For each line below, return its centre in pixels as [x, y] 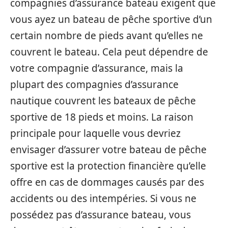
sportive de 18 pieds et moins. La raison [102, 117]
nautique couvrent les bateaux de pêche [103, 101]
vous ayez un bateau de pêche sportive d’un [111, 19]
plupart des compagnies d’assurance [94, 84]
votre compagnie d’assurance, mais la [97, 68]
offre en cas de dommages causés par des [107, 182]
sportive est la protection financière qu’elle [108, 166]
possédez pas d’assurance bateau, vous [101, 215]
